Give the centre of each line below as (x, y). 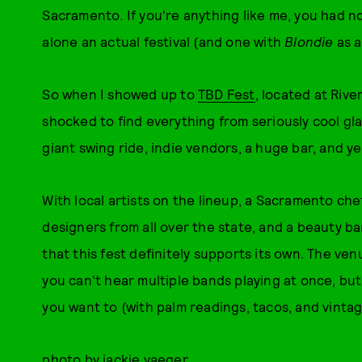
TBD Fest (227, 94)
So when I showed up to (120, 94)
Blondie (309, 41)
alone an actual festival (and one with (164, 41)
